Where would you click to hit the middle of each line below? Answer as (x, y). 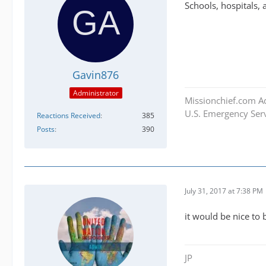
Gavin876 (96, 75)
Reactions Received (69, 115)
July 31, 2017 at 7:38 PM (224, 191)
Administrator (96, 93)
